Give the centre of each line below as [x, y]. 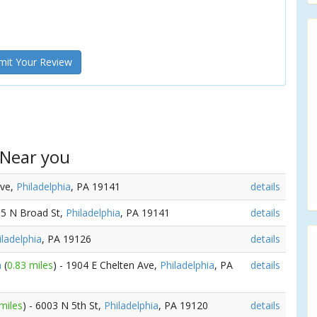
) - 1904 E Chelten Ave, [106, 265]
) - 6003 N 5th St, [63, 305]
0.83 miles [30, 265]
